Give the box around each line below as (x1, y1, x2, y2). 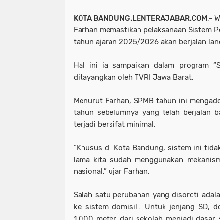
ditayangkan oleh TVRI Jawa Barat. (74, 73, 193, 82)
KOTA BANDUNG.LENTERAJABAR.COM (74, 14, 207, 23)
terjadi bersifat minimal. (74, 120, 158, 129)
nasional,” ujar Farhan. (74, 167, 150, 176)
